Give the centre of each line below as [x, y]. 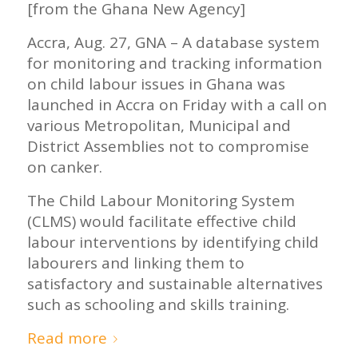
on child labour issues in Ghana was [156, 84]
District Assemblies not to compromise [168, 146]
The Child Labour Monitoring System [161, 201]
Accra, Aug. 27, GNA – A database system [173, 42]
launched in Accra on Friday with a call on [177, 104]
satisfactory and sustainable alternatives [175, 284]
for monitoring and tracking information [174, 63]
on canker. [64, 167]
